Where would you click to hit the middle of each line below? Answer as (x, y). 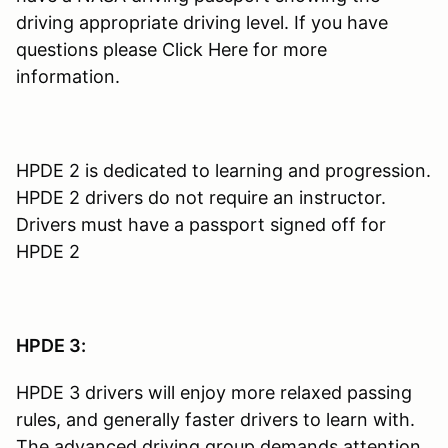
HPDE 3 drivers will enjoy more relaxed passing (214, 393)
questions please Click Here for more (171, 50)
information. (70, 77)
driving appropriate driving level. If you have (202, 23)
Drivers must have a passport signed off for (201, 225)
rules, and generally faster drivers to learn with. (215, 420)
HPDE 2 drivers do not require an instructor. (201, 198)
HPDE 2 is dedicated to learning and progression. (223, 171)
